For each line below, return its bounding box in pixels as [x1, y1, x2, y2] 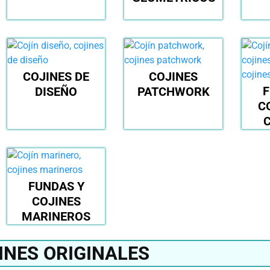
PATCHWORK [137, 84, 210, 99]
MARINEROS [22, 209, 90, 224]
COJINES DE [22, 69, 89, 84]
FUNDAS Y [28, 179, 84, 194]
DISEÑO [34, 84, 77, 99]
